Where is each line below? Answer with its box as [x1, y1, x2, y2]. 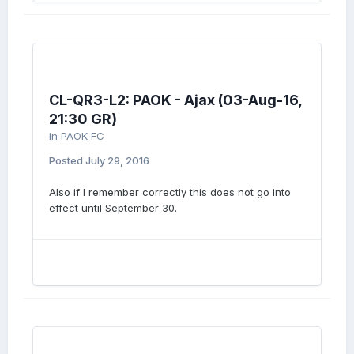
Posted [49, 154, 85, 167]
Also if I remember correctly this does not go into [49, 186, 291, 198]
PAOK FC [61, 130, 104, 142]
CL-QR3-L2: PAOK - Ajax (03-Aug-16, [49, 92, 302, 108]
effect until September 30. [49, 201, 177, 214]
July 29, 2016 [85, 154, 149, 167]
